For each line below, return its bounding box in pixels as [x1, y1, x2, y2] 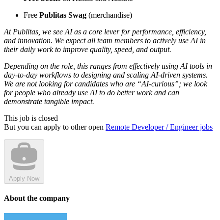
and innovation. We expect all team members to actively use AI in [4, 36, 206, 45]
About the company [4, 193, 70, 202]
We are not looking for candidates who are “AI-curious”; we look [4, 79, 207, 88]
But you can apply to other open [4, 122, 106, 131]
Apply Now [9, 174, 39, 182]
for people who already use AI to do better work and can [4, 88, 179, 97]
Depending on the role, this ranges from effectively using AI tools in [4, 61, 212, 70]
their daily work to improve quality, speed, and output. [4, 45, 171, 54]
